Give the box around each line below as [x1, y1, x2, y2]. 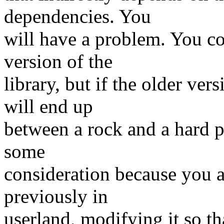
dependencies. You [4, 5, 151, 27]
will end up [4, 95, 93, 117]
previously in [4, 185, 108, 207]
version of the [4, 50, 112, 72]
